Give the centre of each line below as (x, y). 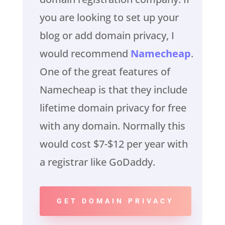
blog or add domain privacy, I (107, 36)
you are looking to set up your (109, 18)
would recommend (85, 54)
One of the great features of (105, 72)
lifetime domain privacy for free (113, 108)
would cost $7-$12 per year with (114, 144)
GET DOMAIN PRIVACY (115, 201)
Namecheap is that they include (113, 90)
